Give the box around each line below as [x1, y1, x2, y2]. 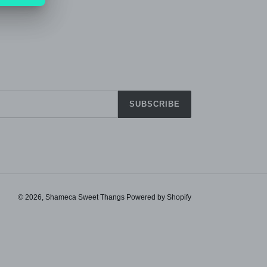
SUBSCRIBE [129, 100, 180, 109]
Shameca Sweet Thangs [45, 193, 126, 202]
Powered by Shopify [126, 193, 191, 202]
